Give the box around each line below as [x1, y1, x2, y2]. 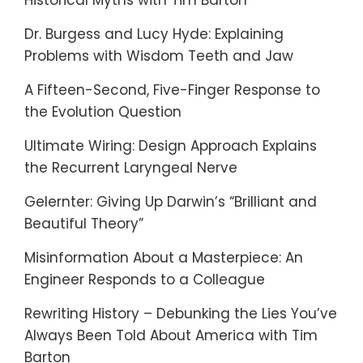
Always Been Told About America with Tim [24, 326, 318, 345]
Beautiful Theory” [24, 214, 143, 233]
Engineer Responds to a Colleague [24, 270, 265, 289]
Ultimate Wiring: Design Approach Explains [24, 136, 317, 156]
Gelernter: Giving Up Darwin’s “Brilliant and [24, 192, 317, 211]
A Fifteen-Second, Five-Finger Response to [24, 80, 320, 100]
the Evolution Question [24, 102, 181, 122]
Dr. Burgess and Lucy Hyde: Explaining [24, 24, 284, 44]
